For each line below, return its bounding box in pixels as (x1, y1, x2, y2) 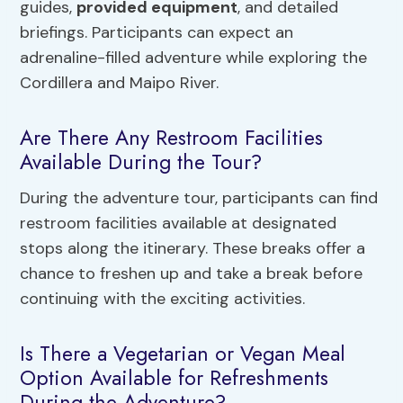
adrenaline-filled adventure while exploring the (20, 46, 368, 68)
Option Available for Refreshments (20, 363, 329, 394)
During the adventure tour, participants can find (20, 186, 379, 209)
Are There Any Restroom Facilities (20, 122, 324, 154)
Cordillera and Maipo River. (20, 71, 219, 94)
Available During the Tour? (20, 147, 263, 178)
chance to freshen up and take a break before (20, 262, 363, 284)
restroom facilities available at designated (20, 211, 337, 234)
